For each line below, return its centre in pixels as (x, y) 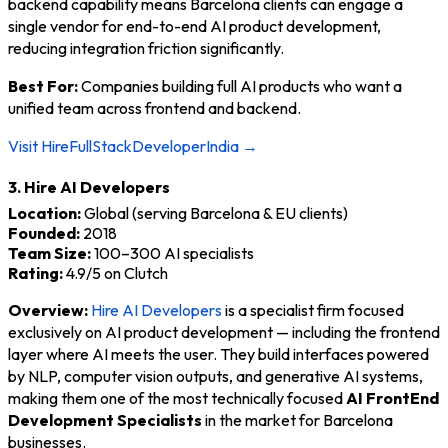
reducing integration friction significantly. (146, 48)
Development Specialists (105, 420)
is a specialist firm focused (313, 310)
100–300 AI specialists (172, 253)
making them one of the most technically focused (177, 398)
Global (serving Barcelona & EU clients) (214, 213)
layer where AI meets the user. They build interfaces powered (218, 354)
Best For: (43, 86)
